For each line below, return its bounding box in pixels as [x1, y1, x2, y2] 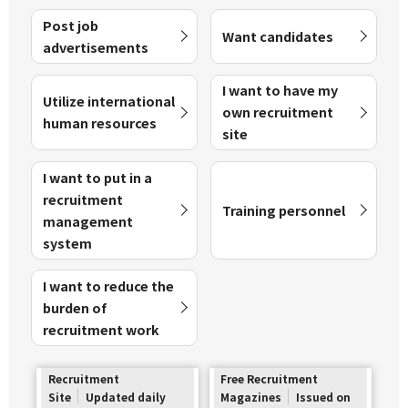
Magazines [220, 389, 282, 405]
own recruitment [222, 102, 334, 122]
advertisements [42, 36, 148, 56]
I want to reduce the [42, 276, 174, 296]
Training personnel [222, 199, 346, 219]
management [42, 210, 133, 230]
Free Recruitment [220, 371, 319, 387]
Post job [42, 15, 98, 35]
